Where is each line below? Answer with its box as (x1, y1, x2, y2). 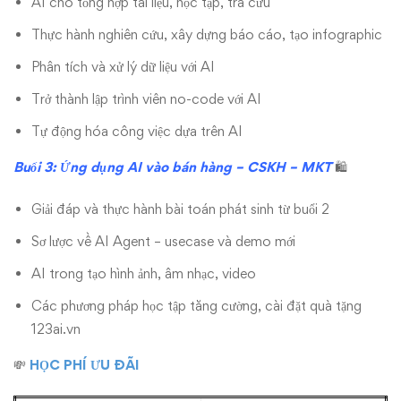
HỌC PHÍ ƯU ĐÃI (30, 356, 147, 373)
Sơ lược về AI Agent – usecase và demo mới (31, 233, 295, 250)
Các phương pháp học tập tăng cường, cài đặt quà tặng (31, 297, 362, 314)
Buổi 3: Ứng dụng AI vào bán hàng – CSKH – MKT (13, 158, 331, 175)
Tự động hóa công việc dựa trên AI (31, 123, 243, 140)
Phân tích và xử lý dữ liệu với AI (31, 58, 215, 75)
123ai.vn (31, 320, 81, 337)
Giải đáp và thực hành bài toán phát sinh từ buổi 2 (31, 200, 329, 218)
